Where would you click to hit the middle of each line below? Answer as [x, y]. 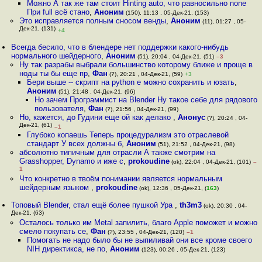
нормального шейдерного [56, 56]
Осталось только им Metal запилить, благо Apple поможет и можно [138, 223]
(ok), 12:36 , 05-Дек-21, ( [172, 188]
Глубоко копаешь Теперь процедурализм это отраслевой [127, 135]
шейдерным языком [55, 187]
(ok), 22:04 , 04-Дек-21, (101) [210, 162]
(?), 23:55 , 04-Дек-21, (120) [145, 232]
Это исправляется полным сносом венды [92, 21]
